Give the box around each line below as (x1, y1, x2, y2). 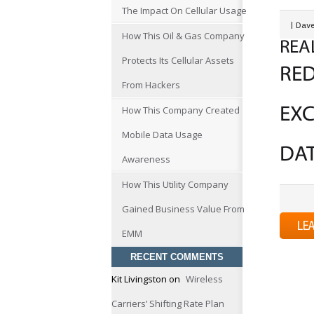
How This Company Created (122, 104, 240, 116)
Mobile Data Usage (122, 128, 203, 141)
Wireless (186, 273, 223, 285)
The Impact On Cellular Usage (122, 4, 247, 17)
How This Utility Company (122, 178, 228, 191)
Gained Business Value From (122, 203, 245, 215)
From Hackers (122, 78, 180, 91)
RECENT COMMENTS (130, 252, 224, 262)
